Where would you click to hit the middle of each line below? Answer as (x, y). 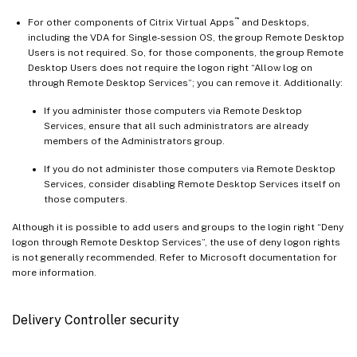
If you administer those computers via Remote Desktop (173, 111)
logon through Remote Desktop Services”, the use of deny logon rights (176, 243)
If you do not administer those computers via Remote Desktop (190, 169)
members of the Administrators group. (134, 141)
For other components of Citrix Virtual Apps (131, 23)
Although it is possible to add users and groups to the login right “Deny (178, 228)
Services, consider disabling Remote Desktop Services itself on (192, 184)
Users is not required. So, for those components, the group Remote (186, 53)
